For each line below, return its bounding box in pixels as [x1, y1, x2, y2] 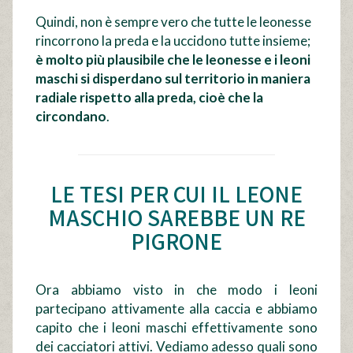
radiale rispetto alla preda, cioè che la [35, 89, 264, 106]
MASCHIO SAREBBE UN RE [47, 203, 306, 232]
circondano [35, 108, 107, 125]
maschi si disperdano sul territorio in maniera [35, 70, 311, 87]
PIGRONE [131, 226, 222, 256]
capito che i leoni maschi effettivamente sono [35, 319, 318, 336]
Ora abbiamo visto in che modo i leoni [35, 281, 318, 299]
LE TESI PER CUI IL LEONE [50, 179, 303, 209]
